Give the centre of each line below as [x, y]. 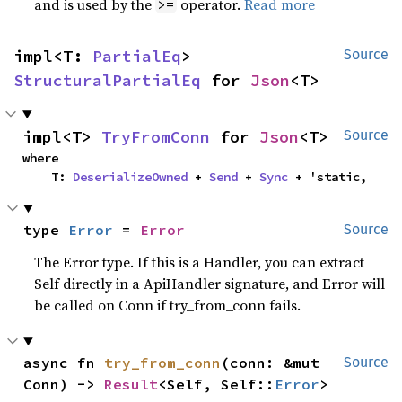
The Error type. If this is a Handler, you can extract [200, 262]
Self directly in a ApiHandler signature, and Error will [210, 284]
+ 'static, [328, 177]
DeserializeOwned [130, 177]
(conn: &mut [271, 363]
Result [131, 384]
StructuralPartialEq [107, 80]
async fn [64, 363]
